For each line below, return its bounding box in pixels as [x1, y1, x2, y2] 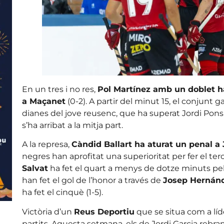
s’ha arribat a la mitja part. [21, 120, 123, 130]
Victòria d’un [21, 206, 74, 216]
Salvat [21, 163, 48, 173]
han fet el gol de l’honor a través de [21, 175, 163, 185]
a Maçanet [21, 96, 65, 106]
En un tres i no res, [21, 84, 97, 94]
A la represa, [21, 139, 71, 149]
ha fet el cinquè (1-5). [21, 187, 103, 197]
